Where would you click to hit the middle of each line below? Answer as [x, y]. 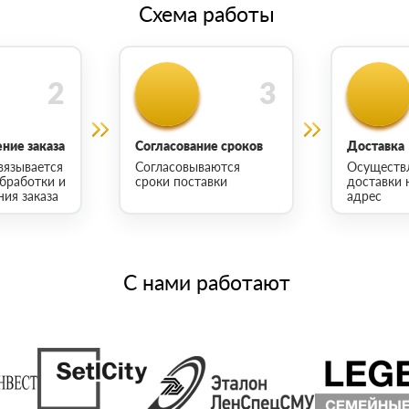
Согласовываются [188, 166]
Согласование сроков [199, 145]
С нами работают [206, 282]
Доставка [376, 145]
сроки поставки [181, 181]
